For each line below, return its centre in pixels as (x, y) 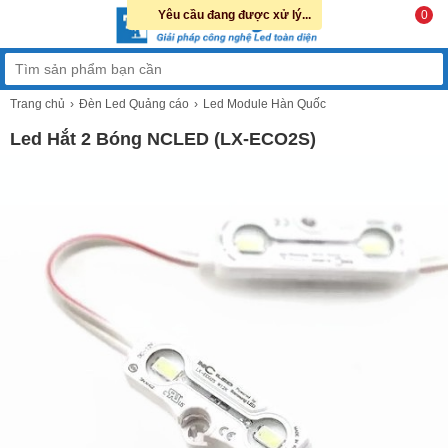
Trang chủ (37, 104)
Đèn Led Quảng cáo (134, 104)
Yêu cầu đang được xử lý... (234, 15)
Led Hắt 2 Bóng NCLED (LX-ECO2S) (163, 139)
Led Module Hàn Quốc (264, 104)
